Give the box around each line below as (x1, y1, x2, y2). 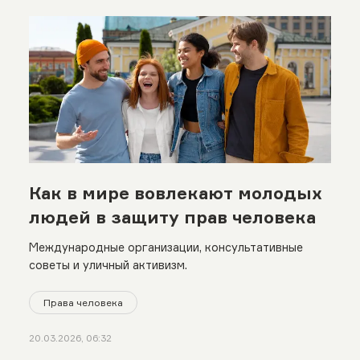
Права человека (43, 296, 123, 309)
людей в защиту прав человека (28, 206, 316, 227)
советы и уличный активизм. (28, 257, 187, 272)
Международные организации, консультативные (28, 239, 303, 254)
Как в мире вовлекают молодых (28, 182, 322, 203)
